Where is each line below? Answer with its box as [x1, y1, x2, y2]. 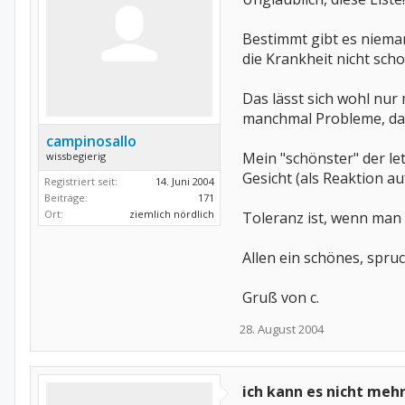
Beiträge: [44, 191, 88, 204]
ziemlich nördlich [129, 207, 214, 221]
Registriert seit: [44, 174, 118, 188]
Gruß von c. [242, 287, 319, 307]
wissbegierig [46, 149, 106, 163]
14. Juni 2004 [155, 174, 214, 188]
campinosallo [46, 131, 137, 151]
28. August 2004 [240, 321, 324, 337]
